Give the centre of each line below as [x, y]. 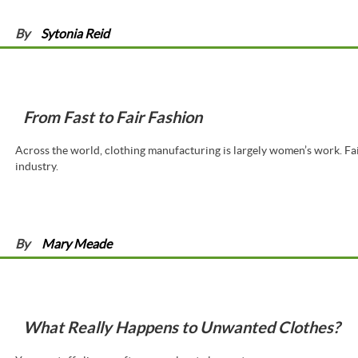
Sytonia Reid [76, 33]
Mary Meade [76, 244]
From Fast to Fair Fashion [112, 117]
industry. [36, 166]
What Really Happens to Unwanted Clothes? [181, 328]
